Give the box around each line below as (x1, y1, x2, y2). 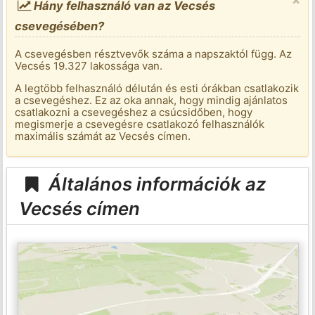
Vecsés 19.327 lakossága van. (15, 59, 163, 73)
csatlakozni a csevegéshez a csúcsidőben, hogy (15, 105, 253, 120)
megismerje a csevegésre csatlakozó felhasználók (15, 117, 265, 131)
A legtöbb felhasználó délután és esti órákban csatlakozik (15, 82, 300, 96)
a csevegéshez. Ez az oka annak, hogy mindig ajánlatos (15, 94, 288, 108)
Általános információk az (44, 172, 266, 195)
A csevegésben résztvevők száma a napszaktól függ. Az (15, 47, 292, 61)
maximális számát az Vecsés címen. (15, 129, 191, 143)
